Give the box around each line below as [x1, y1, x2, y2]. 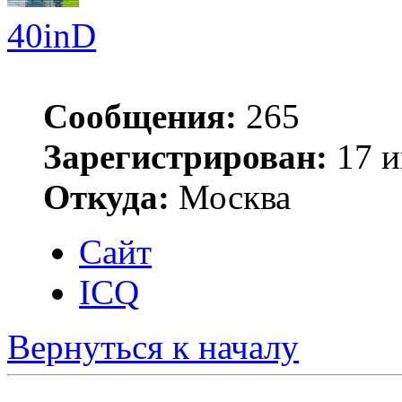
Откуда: [43, 177, 170, 216]
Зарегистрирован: [43, 136, 328, 176]
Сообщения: [43, 96, 237, 135]
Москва [170, 177, 291, 216]
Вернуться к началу [7, 327, 299, 366]
